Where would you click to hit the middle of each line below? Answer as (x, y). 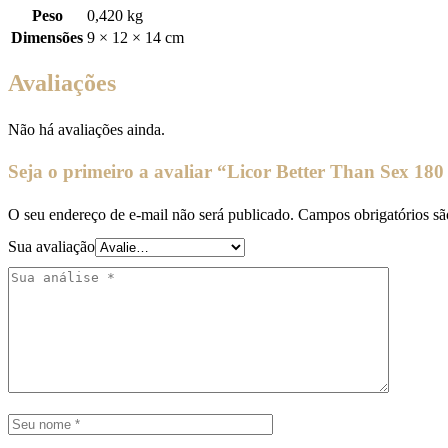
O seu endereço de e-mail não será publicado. (151, 214)
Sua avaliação (51, 246)
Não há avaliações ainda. (86, 129)
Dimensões (47, 37)
